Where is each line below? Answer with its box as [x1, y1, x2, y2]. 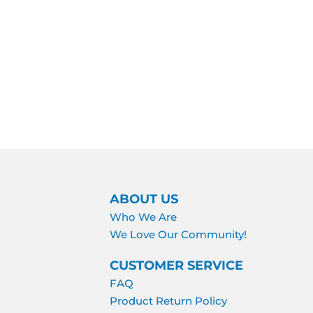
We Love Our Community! [110, 228, 247, 242]
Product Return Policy [110, 294, 228, 308]
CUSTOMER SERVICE [110, 258, 244, 274]
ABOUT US [110, 191, 179, 208]
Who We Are [110, 210, 177, 224]
